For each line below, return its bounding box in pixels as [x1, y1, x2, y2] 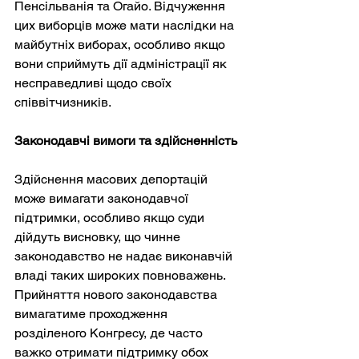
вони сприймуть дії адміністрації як [14, 55, 230, 71]
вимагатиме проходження [14, 305, 171, 321]
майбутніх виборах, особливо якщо [14, 36, 228, 52]
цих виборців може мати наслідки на [14, 17, 237, 33]
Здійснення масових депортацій [14, 171, 211, 187]
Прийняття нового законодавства [14, 286, 220, 302]
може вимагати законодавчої [14, 190, 192, 206]
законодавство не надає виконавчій [14, 248, 236, 264]
